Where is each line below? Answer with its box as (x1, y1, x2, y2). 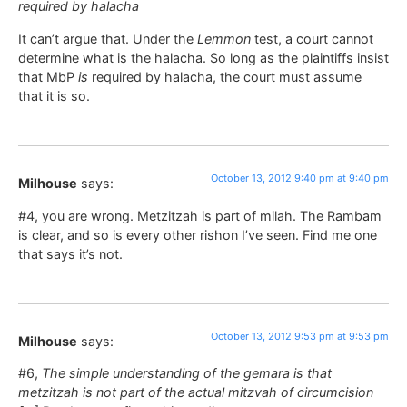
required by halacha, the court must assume (88, 68, 362, 84)
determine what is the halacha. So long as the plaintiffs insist (18, 49, 389, 65)
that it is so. (18, 87, 90, 104)
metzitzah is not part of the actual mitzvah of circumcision (18, 384, 373, 401)
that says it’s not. (18, 245, 123, 262)
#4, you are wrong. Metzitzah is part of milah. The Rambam (18, 207, 382, 223)
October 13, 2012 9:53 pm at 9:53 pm (211, 329, 389, 342)
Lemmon (197, 30, 251, 46)
